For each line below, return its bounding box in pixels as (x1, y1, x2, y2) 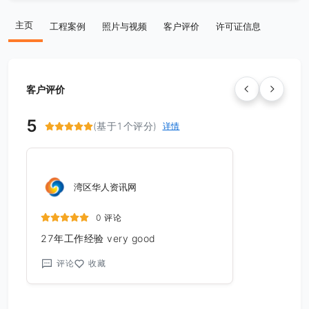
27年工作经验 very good (41, 232, 156, 244)
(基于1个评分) (92, 120, 157, 132)
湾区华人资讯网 (74, 181, 137, 192)
